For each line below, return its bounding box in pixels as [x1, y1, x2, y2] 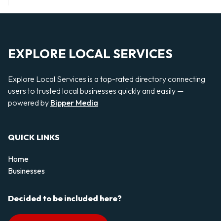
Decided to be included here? [8, 193, 122, 204]
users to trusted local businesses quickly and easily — [8, 85, 184, 96]
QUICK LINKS [8, 132, 60, 143]
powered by [8, 97, 50, 108]
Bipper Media [50, 97, 98, 108]
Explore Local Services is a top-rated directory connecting [8, 74, 205, 84]
